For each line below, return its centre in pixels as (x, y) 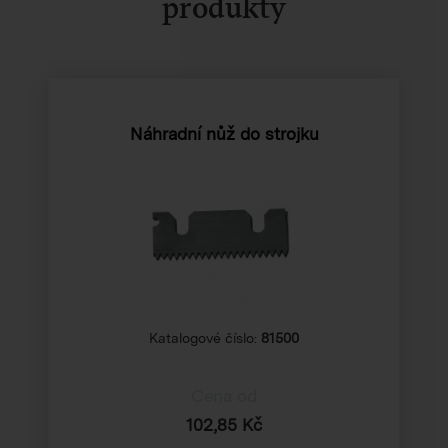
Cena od (224, 395)
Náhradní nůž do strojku (224, 133)
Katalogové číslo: (205, 337)
